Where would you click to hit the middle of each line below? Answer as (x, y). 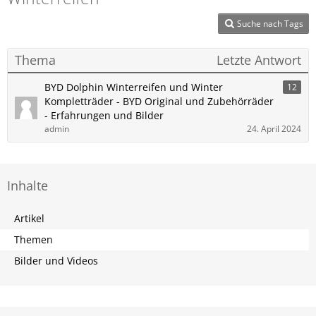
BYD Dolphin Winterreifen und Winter (134, 87)
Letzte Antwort (259, 60)
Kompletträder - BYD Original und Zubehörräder (159, 101)
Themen (34, 239)
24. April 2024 (274, 129)
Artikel (29, 218)
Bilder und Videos (56, 261)
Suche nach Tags (270, 24)
